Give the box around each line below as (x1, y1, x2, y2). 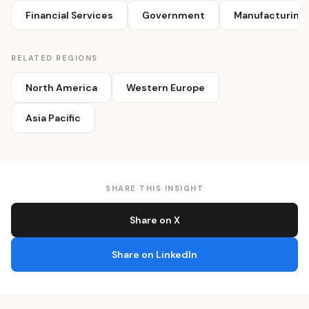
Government (142, 9, 205, 22)
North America (26, 81, 97, 94)
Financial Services (26, 9, 113, 22)
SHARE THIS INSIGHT (106, 183, 203, 194)
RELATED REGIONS (11, 53, 98, 63)
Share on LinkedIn (112, 248, 197, 261)
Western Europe (126, 81, 205, 94)
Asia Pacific (26, 112, 81, 125)
